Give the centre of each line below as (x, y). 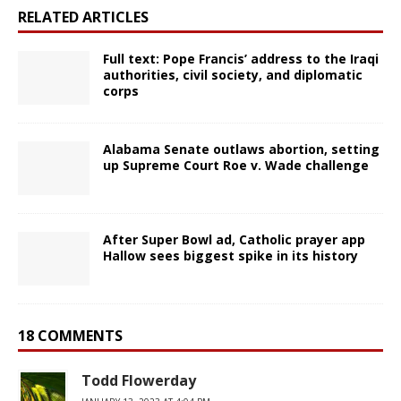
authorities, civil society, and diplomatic (233, 74)
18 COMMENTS (70, 335)
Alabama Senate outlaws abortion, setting (241, 149)
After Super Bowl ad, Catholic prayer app (234, 239)
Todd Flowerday (139, 380)
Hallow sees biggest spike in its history (230, 255)
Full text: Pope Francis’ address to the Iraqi (241, 58)
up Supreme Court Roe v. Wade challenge (236, 165)
